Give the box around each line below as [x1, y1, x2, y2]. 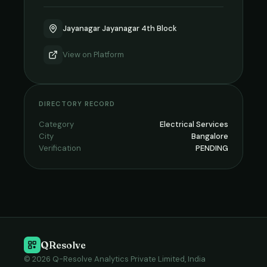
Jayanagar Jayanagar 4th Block [63, 23, 177, 33]
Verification [39, 143, 81, 153]
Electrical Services [160, 119, 228, 129]
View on [63, 49, 94, 60]
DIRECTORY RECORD [39, 100, 116, 108]
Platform [94, 49, 124, 60]
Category [39, 119, 74, 129]
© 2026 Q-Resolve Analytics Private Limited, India [24, 254, 206, 264]
